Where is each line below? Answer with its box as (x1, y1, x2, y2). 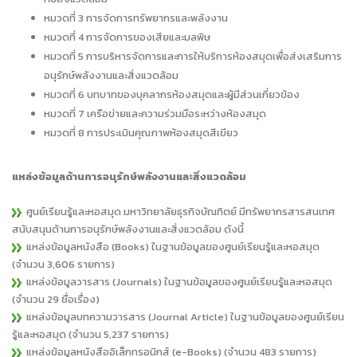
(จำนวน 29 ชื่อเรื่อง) (12, 292, 100, 308)
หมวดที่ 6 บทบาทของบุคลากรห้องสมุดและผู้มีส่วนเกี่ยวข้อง (44, 87, 300, 103)
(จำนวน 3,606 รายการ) (12, 257, 115, 273)
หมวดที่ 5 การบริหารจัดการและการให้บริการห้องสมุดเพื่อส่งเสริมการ (44, 49, 342, 65)
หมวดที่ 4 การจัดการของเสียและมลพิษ (44, 29, 210, 45)
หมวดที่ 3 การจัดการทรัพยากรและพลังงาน (44, 10, 228, 26)
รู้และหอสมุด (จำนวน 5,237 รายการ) (12, 327, 169, 343)
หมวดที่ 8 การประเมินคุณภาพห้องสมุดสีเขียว (44, 125, 238, 141)
